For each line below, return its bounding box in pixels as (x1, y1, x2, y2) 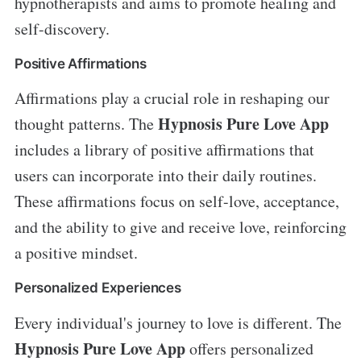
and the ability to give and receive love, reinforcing (14, 216, 346, 239)
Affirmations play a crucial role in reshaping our (14, 87, 330, 110)
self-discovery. (14, 17, 110, 39)
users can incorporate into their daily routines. (14, 164, 317, 187)
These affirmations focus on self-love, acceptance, (14, 190, 339, 213)
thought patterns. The (14, 113, 158, 135)
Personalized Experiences (14, 280, 181, 297)
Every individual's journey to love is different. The (14, 312, 342, 334)
